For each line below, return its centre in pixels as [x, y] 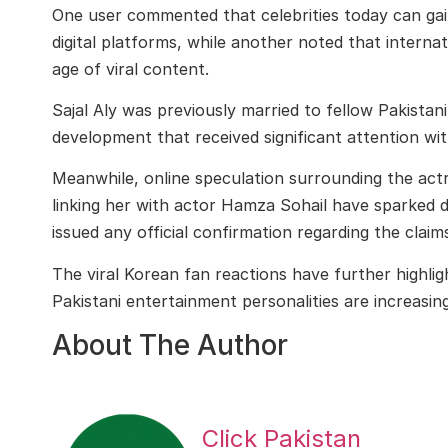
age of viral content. [130, 68]
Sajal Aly [84, 109]
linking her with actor [136, 205]
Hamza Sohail [274, 205]
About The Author [170, 345]
